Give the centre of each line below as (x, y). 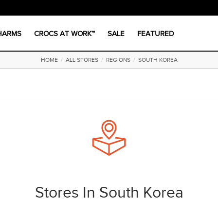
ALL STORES (82, 60)
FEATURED (156, 33)
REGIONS (118, 60)
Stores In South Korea (109, 192)
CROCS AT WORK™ (64, 33)
